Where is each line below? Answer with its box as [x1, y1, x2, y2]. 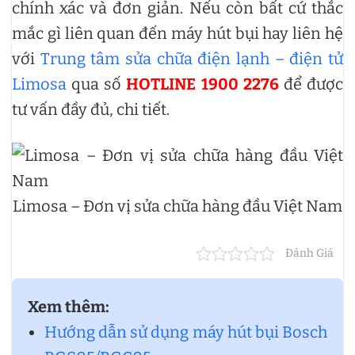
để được [278, 74, 344, 94]
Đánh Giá [285, 246, 334, 261]
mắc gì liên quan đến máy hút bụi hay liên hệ [12, 24, 343, 44]
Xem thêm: [28, 297, 109, 317]
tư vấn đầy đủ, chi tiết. [12, 100, 170, 120]
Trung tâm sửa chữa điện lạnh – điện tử [40, 49, 344, 69]
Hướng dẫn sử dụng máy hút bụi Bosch [44, 323, 327, 342]
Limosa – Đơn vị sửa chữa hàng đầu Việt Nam [13, 197, 342, 216]
